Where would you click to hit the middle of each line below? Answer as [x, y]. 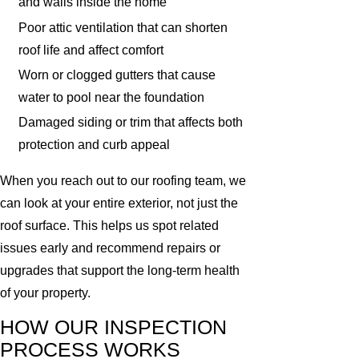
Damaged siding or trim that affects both [131, 122]
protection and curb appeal [95, 144]
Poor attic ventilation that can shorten [123, 27]
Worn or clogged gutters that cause [117, 75]
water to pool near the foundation [112, 97]
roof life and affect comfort [91, 50]
